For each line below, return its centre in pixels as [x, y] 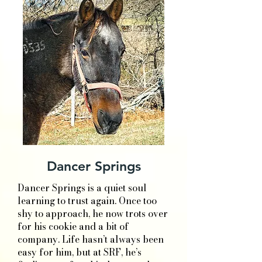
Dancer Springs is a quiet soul [82, 188]
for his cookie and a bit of [73, 226]
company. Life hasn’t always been [91, 239]
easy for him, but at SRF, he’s [80, 252]
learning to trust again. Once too [87, 201]
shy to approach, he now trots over [93, 213]
